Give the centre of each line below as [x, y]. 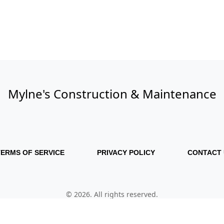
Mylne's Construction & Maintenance [112, 94]
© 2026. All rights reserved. [112, 194]
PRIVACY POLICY [126, 152]
